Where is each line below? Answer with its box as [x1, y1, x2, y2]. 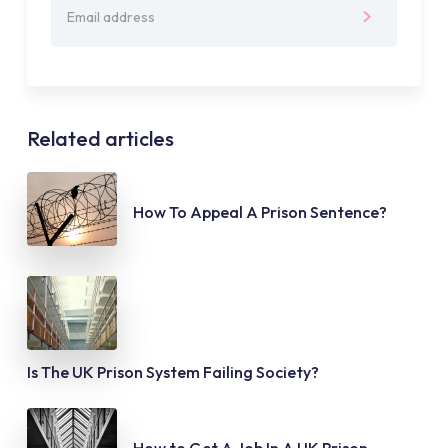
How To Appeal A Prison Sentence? [132, 202, 387, 223]
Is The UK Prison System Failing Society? [26, 362, 319, 383]
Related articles [26, 126, 174, 152]
